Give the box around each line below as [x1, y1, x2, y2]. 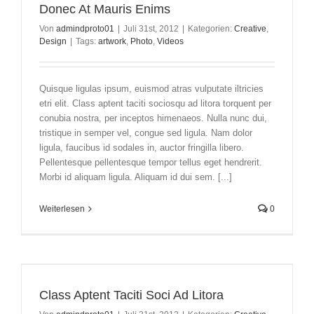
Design [39, 36, 67, 47]
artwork [98, 36, 126, 47]
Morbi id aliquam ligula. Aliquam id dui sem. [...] [39, 172, 232, 183]
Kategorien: [188, 24, 234, 34]
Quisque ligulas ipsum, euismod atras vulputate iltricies [39, 83, 264, 95]
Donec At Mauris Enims [39, 2, 170, 17]
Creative [234, 24, 266, 34]
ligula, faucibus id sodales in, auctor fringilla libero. [39, 142, 244, 153]
